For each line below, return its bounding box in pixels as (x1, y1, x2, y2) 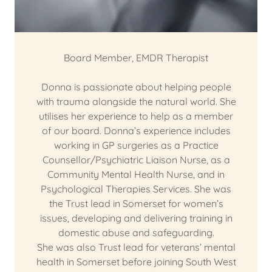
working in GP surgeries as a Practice (53, 139, 219, 151)
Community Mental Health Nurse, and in (47, 168, 225, 180)
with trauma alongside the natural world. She (36, 95, 236, 107)
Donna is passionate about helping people (41, 81, 231, 93)
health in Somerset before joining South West (36, 256, 236, 268)
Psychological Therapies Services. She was (41, 183, 231, 195)
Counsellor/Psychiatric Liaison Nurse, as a (42, 154, 230, 166)
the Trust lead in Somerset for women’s (49, 197, 223, 209)
